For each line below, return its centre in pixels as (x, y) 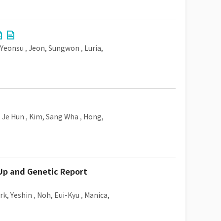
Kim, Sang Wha (54, 117)
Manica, (97, 195)
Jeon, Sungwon (54, 48)
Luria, (94, 48)
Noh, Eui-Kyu (58, 195)
